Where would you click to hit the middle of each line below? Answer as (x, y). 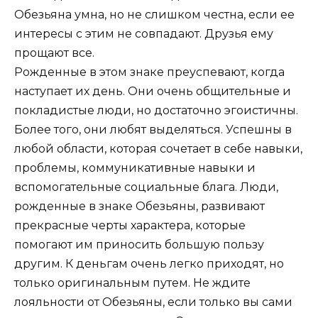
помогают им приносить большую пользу (139, 245)
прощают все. (54, 53)
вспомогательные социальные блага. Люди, (146, 187)
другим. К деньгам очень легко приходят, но (149, 264)
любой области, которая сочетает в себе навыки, (158, 149)
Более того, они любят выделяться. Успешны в (153, 130)
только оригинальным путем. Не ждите (132, 283)
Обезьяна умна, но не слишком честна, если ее (154, 15)
